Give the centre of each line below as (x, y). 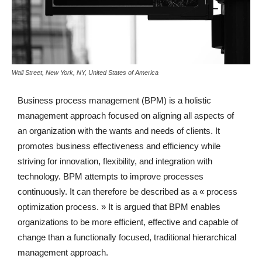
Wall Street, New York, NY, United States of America (85, 73)
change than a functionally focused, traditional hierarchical (127, 237)
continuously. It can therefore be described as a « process (127, 192)
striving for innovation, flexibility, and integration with (115, 161)
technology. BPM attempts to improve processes (111, 177)
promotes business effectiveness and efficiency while (119, 146)
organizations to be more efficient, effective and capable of (128, 222)
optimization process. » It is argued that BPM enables (119, 207)
